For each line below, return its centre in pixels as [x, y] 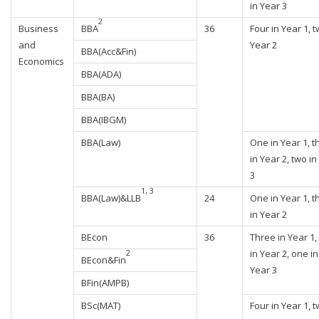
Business [38, 28]
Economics [41, 61]
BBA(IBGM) [104, 120]
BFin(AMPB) [105, 283]
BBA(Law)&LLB [111, 198]
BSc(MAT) [101, 305]
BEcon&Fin [104, 260]
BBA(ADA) [101, 74]
